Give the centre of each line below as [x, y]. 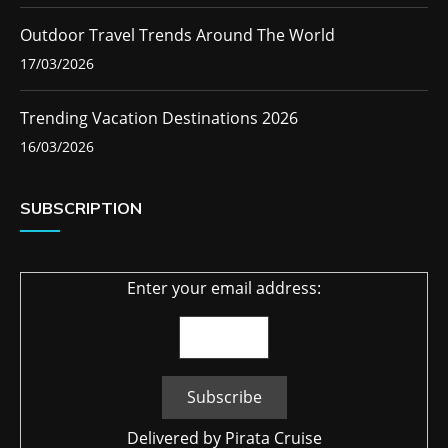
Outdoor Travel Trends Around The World [177, 35]
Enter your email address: [224, 288]
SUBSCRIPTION [81, 208]
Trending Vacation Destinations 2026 [159, 118]
